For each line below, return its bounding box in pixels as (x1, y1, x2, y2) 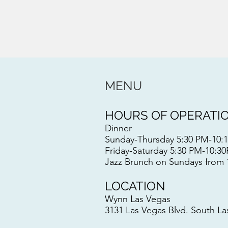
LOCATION (105, 179, 165, 193)
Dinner (105, 123, 132, 134)
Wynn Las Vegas (105, 193, 170, 205)
